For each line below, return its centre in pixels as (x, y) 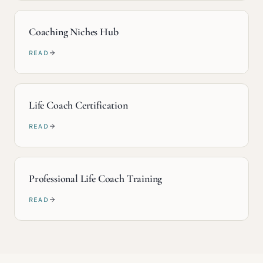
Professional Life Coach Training (96, 178)
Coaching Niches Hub (74, 32)
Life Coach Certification (78, 105)
